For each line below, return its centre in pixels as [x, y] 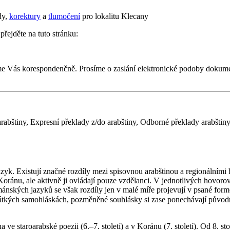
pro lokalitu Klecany [114, 16]
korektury [25, 16]
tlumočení [64, 16]
